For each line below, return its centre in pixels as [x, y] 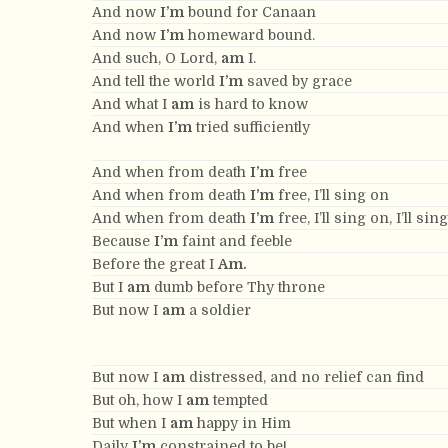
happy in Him [242, 423]
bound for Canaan [250, 12]
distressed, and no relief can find [304, 377]
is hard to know [251, 104]
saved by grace [297, 81]
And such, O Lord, [156, 58]
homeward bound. [249, 35]
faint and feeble [235, 241]
